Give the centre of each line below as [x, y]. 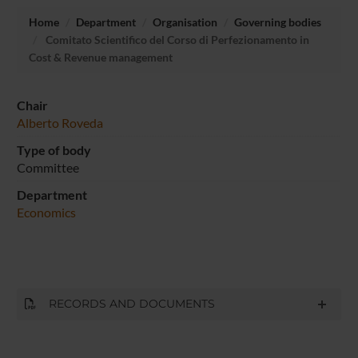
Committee [48, 167]
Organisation [185, 22]
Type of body [54, 149]
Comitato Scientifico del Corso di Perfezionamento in [176, 39]
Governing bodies [277, 22]
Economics [46, 212]
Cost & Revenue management [100, 57]
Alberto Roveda [60, 122]
